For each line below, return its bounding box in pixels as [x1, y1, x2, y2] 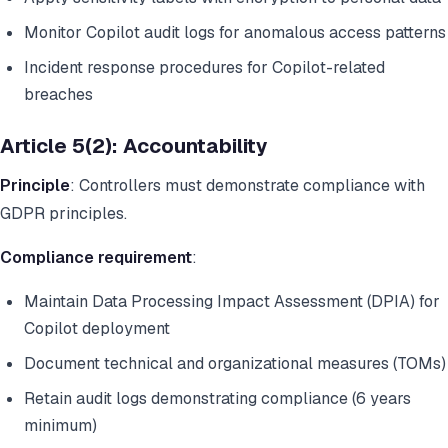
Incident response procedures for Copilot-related [24, 57, 385, 79]
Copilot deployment [24, 318, 170, 340]
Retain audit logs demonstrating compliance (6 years [24, 388, 411, 410]
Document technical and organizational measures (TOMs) [24, 353, 446, 375]
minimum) [24, 415, 97, 437]
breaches [24, 84, 93, 106]
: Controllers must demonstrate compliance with [70, 175, 425, 197]
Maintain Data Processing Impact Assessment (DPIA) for [24, 291, 440, 313]
